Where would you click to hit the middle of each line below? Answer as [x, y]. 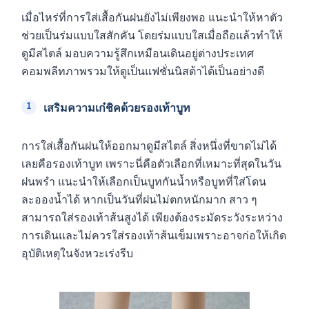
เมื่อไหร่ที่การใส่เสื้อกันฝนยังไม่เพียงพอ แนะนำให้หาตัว [152, 18]
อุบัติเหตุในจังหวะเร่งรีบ [77, 254]
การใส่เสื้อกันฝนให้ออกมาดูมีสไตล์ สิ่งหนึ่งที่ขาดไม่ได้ [149, 147]
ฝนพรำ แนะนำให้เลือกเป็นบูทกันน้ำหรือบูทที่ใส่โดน [144, 182]
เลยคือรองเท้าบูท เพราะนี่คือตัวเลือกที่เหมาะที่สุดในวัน [151, 165]
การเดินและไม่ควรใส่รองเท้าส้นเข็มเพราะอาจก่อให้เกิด [154, 236]
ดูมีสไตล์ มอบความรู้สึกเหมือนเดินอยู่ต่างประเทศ [138, 54]
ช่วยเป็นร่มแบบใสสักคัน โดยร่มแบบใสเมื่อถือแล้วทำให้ [152, 36]
